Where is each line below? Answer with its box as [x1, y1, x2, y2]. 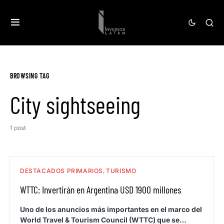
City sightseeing [10, 90, 140, 119]
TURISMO [106, 167, 136, 174]
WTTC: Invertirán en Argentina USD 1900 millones [20, 183, 181, 195]
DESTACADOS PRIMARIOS [20, 167, 103, 174]
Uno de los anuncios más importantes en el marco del [20, 205, 202, 213]
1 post [10, 124, 26, 131]
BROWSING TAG [10, 71, 49, 80]
